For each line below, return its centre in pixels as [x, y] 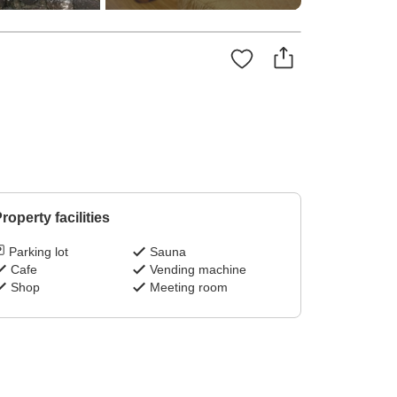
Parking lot [38, 252]
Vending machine [198, 270]
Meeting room [189, 288]
